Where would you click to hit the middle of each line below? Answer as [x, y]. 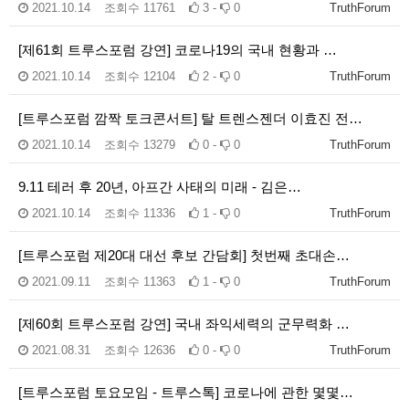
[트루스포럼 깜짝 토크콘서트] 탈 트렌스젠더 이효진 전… [190, 118]
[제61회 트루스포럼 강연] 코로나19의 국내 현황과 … [178, 49]
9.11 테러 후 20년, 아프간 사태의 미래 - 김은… [160, 186]
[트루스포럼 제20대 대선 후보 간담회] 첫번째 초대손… [184, 255]
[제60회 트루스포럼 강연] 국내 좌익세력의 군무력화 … [184, 323]
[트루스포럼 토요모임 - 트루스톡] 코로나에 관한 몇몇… [186, 392]
